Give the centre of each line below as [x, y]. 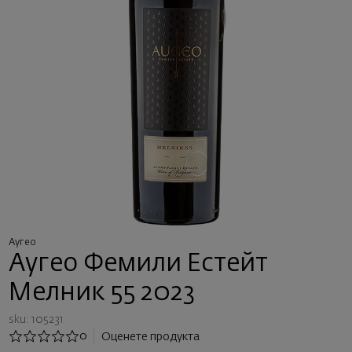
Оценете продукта [151, 337]
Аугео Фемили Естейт [138, 264]
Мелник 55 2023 [102, 293]
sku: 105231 [36, 319]
